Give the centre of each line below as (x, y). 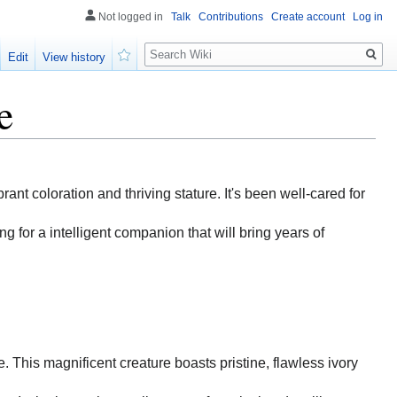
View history (74, 58)
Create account (308, 17)
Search (173, 45)
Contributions (231, 17)
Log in (368, 17)
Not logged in (131, 17)
